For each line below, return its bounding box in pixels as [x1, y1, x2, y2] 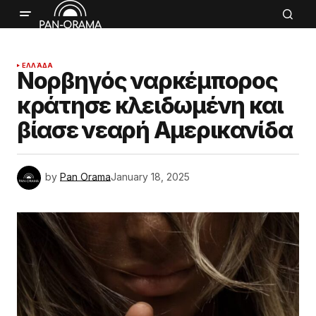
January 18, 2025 [111, 170, 190, 183]
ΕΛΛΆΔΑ [22, 61, 54, 69]
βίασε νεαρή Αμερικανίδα [17, 116, 293, 144]
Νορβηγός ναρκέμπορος [17, 67, 278, 95]
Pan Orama [60, 170, 111, 183]
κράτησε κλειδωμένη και [17, 92, 284, 119]
